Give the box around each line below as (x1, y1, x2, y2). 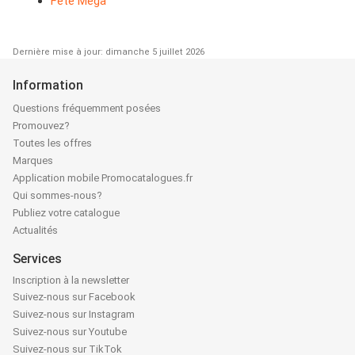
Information (13, 78, 83, 94)
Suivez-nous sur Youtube (13, 326, 127, 338)
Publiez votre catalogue (13, 207, 120, 219)
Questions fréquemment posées (13, 102, 161, 115)
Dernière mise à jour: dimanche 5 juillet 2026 (13, 47, 204, 58)
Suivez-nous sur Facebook (13, 291, 136, 303)
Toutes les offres (13, 137, 92, 150)
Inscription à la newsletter (13, 274, 129, 287)
